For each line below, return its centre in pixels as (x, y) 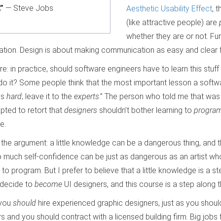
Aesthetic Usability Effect (169, 9)
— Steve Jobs (28, 8)
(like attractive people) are (173, 23)
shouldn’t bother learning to (146, 110)
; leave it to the (48, 97)
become (48, 184)
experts (87, 97)
